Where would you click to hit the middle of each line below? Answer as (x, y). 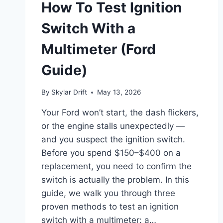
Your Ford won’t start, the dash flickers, (120, 113)
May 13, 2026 (119, 92)
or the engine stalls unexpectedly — (113, 126)
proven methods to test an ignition (110, 207)
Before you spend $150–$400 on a (111, 153)
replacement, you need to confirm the (116, 167)
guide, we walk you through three (108, 193)
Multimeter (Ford (99, 49)
